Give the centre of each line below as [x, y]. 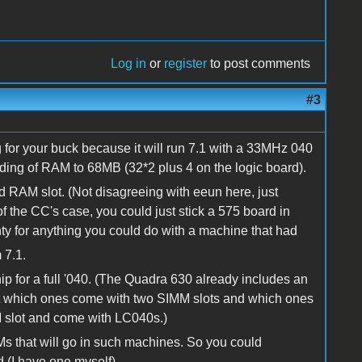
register [186, 63]
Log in [129, 63]
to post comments [259, 63]
